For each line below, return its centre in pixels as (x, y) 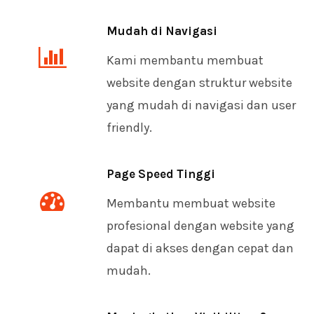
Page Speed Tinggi (161, 173)
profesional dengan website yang (200, 225)
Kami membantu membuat (185, 60)
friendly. (129, 127)
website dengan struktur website (199, 82)
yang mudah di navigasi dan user (201, 105)
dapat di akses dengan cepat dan (200, 248)
